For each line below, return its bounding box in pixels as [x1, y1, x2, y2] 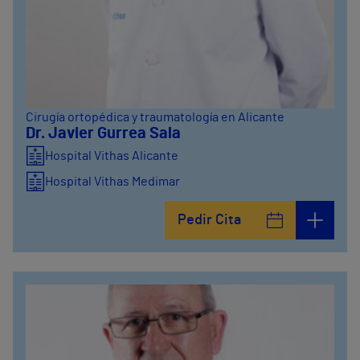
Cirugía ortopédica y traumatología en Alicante [26, 111, 284, 124]
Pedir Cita [178, 213, 241, 227]
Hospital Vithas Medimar [45, 175, 180, 188]
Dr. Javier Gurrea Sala [26, 125, 181, 141]
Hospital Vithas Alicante [45, 149, 178, 162]
